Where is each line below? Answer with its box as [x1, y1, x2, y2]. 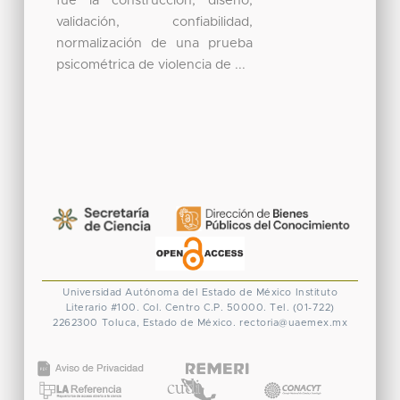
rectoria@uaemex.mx [239, 318, 347, 329]
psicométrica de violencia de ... [56, 57, 246, 71]
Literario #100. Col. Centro [65, 303, 200, 313]
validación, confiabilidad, [56, 14, 254, 29]
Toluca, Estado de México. [101, 318, 236, 329]
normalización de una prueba [56, 36, 254, 50]
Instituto [295, 287, 337, 298]
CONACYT [258, 365, 325, 379]
